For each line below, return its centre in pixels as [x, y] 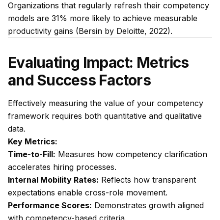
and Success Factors [79, 80]
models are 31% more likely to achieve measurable [103, 18]
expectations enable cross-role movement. [88, 192]
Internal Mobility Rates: [53, 180]
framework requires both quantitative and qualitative [105, 116]
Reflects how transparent [147, 180]
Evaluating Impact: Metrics [98, 62]
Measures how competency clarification [131, 154]
